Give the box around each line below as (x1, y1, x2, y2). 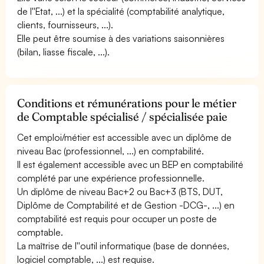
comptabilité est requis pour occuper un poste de (17, 212, 217, 225)
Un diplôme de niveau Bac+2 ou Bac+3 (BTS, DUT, (17, 185, 223, 197)
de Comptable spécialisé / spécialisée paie (17, 109, 228, 124)
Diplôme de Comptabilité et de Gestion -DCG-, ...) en (17, 199, 235, 211)
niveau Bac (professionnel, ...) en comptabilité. (17, 144, 204, 157)
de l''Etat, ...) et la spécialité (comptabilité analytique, (17, 5, 225, 17)
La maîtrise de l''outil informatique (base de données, (17, 239, 230, 252)
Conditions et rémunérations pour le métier (17, 95, 237, 110)
